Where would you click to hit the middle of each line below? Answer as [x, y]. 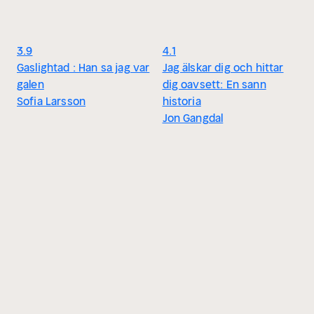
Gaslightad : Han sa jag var [83, 67]
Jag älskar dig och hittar [223, 67]
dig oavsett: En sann [214, 84]
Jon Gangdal [193, 118]
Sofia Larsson [52, 101]
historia [182, 101]
